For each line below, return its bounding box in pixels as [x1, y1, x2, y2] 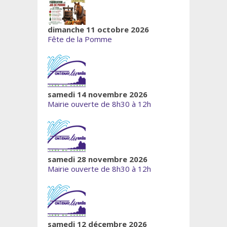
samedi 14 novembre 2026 [48, 89, 147, 100]
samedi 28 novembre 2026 [48, 154, 147, 165]
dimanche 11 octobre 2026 [48, 24, 149, 35]
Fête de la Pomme [48, 34, 112, 45]
